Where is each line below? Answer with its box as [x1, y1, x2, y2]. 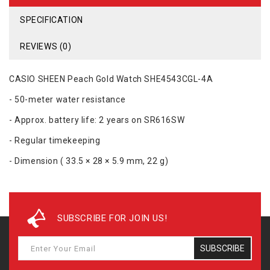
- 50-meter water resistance [9, 95, 126, 105]
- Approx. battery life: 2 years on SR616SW [9, 115, 185, 125]
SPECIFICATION [20, 15, 83, 25]
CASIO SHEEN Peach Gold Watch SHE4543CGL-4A [9, 74, 213, 84]
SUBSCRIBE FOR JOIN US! [57, 213, 168, 224]
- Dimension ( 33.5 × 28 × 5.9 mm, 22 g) [9, 156, 169, 166]
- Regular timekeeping [9, 136, 101, 146]
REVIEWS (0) [20, 42, 72, 52]
